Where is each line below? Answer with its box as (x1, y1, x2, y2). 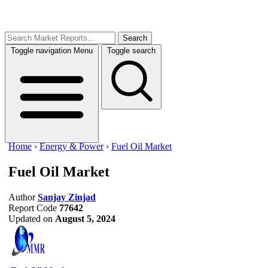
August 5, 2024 (55, 213, 115, 224)
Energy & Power (39, 141, 103, 151)
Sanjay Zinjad (38, 191, 96, 202)
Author (8, 191, 35, 202)
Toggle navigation (11, 46, 71, 55)
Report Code (8, 202, 57, 213)
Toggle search (107, 46, 156, 55)
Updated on (8, 213, 53, 224)
